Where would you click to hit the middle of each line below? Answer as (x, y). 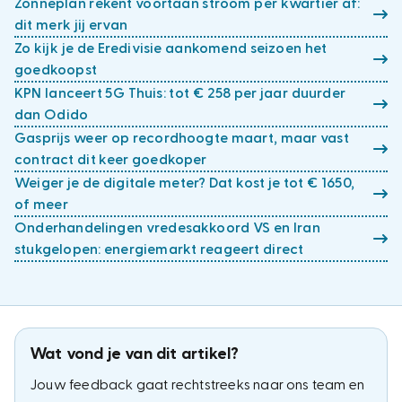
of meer (41, 205)
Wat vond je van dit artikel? (135, 354)
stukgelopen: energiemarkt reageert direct (159, 249)
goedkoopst (56, 70)
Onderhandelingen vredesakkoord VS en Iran (167, 228)
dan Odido (52, 115)
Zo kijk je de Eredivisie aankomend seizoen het (171, 48)
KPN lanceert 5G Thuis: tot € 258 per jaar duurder (180, 93)
